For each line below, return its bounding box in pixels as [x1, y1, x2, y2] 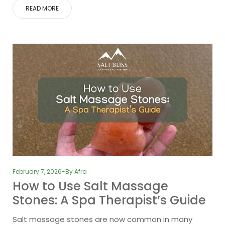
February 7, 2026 [13, 167, 62, 176]
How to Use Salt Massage [13, 177, 168, 194]
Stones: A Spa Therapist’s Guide [13, 191, 206, 208]
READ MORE [26, 4, 59, 13]
